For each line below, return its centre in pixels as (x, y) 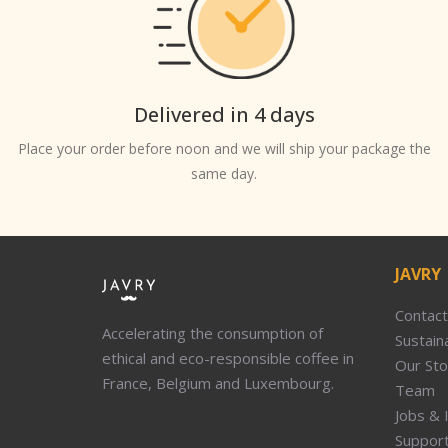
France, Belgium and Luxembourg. (218, 383)
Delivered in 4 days (224, 114)
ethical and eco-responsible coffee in (228, 358)
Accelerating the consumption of (212, 333)
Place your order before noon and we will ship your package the (224, 148)
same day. (224, 173)
